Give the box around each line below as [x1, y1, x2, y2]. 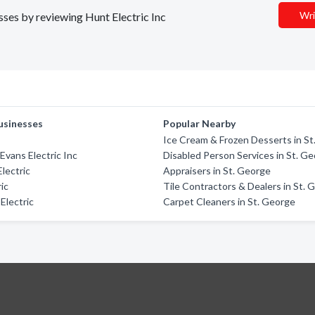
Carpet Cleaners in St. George [163, 195, 296, 207]
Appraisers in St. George [163, 165, 271, 176]
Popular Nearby [163, 117, 236, 129]
